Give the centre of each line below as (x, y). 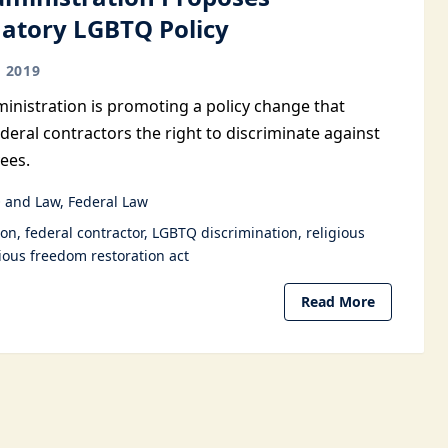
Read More (338, 301)
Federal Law (108, 201)
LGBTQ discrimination (225, 232)
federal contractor (84, 232)
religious (335, 232)
